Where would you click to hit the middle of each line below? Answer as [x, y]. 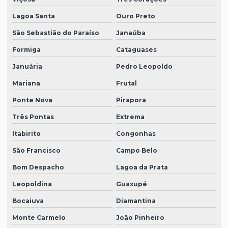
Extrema [130, 117]
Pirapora [131, 100]
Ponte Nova [32, 100]
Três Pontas [33, 117]
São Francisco [36, 151]
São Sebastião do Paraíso [56, 33]
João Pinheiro [140, 218]
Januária [27, 67]
